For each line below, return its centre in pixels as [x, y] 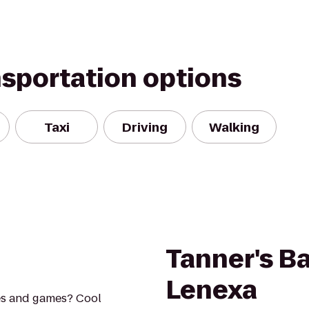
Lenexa [211, 290]
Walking [234, 127]
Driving [145, 127]
